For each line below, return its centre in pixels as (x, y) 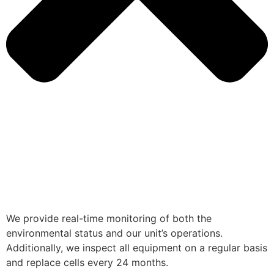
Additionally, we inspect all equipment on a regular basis (137, 247)
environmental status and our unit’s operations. (114, 233)
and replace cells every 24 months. (87, 262)
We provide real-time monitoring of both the (109, 218)
